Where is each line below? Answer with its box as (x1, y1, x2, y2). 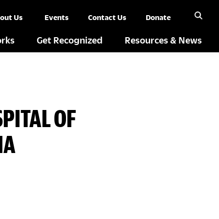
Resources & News (125, 35, 202, 45)
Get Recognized (37, 35, 103, 45)
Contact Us (88, 13, 126, 21)
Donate (146, 13, 171, 21)
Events (44, 13, 68, 21)
